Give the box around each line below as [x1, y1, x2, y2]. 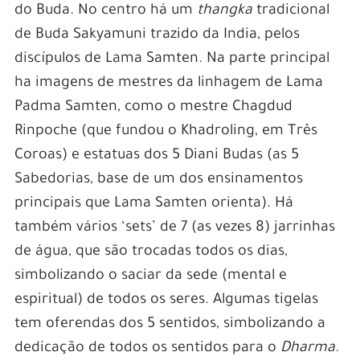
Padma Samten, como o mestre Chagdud [14, 100, 292, 117]
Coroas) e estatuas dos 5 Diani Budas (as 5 [14, 148, 299, 165]
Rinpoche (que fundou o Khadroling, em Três [14, 124, 317, 141]
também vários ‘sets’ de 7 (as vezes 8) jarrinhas [14, 220, 335, 237]
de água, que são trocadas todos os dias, [14, 244, 288, 261]
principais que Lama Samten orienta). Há [14, 196, 293, 213]
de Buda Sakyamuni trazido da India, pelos [14, 27, 300, 44]
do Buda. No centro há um [14, 3, 197, 20]
